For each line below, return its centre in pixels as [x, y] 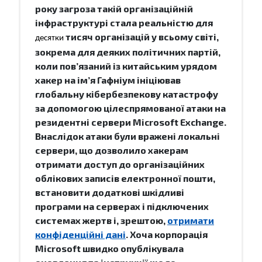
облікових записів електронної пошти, [125, 178]
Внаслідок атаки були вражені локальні [127, 136]
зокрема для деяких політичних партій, [128, 51]
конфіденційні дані [80, 234]
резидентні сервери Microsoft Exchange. [131, 122]
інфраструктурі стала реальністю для [124, 22]
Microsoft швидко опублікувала [109, 248]
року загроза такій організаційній [114, 8]
